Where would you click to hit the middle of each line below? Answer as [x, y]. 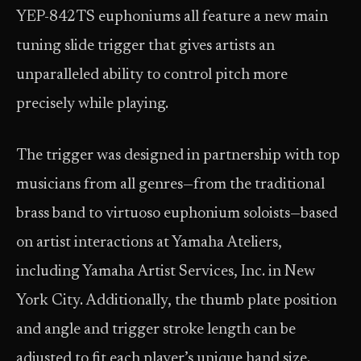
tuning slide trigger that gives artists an [145, 46]
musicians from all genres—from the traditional [170, 185]
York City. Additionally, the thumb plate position [176, 301]
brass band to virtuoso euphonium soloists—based [177, 214]
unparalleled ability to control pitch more [152, 75]
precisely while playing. [92, 104]
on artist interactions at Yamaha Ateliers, [149, 243]
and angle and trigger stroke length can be [156, 330]
